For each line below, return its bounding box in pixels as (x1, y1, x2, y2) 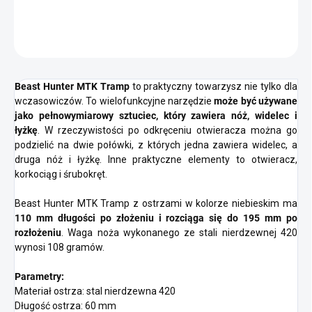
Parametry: (15, 271, 64, 283)
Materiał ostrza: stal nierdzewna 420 (15, 286, 175, 297)
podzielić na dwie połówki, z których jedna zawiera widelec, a (15, 139, 297, 151)
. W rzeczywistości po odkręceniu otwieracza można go (38, 125, 297, 136)
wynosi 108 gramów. (15, 242, 104, 253)
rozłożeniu (15, 227, 61, 239)
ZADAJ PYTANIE (128, 36, 190, 46)
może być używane (214, 95, 298, 107)
